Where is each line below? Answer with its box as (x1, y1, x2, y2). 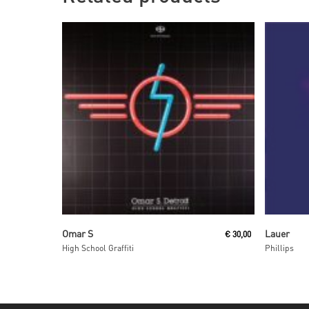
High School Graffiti (62, 242, 134, 253)
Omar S (62, 226, 93, 239)
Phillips (265, 242, 295, 253)
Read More (123, 223, 163, 234)
